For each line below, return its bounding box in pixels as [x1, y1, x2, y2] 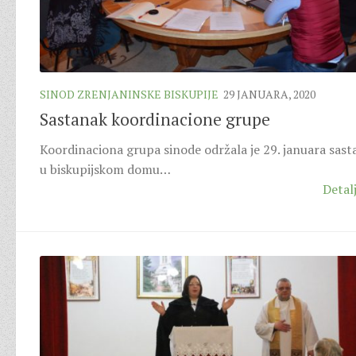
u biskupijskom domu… [40, 161, 171, 179]
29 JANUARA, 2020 [223, 87, 315, 103]
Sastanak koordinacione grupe [40, 108, 270, 131]
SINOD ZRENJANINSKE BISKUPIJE [40, 87, 219, 103]
